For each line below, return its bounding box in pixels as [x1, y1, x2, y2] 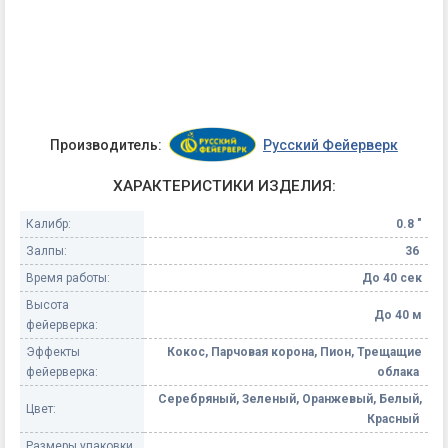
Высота [26, 297, 69, 312]
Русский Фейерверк [262, 136, 398, 153]
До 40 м [374, 307, 422, 322]
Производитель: [50, 136, 163, 153]
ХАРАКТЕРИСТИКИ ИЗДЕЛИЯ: [112, 177, 336, 196]
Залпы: [26, 243, 67, 258]
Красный [367, 411, 422, 426]
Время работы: [26, 270, 110, 285]
